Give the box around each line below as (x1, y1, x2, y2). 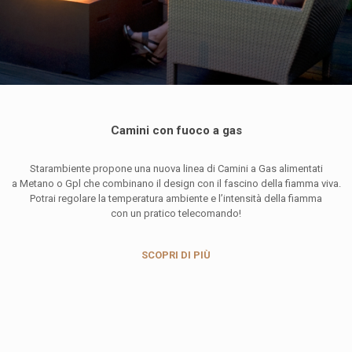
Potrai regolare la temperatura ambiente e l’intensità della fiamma (30, 192, 322, 205)
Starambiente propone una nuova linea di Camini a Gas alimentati (29, 163, 323, 175)
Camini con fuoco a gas (110, 123, 242, 138)
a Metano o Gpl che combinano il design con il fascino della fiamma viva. (11, 178, 341, 190)
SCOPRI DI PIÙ (141, 249, 211, 262)
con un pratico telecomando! (111, 207, 241, 220)
